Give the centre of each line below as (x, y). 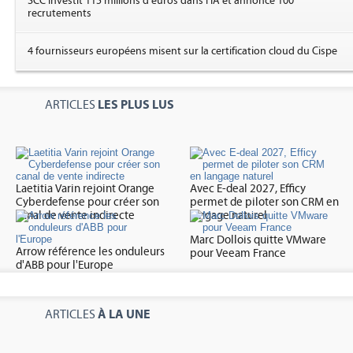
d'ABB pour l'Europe (65, 266)
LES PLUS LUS (136, 105)
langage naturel (229, 216)
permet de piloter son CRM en (265, 203)
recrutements (59, 14)
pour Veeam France (238, 254)
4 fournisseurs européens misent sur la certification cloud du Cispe (182, 52)
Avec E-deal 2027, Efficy (248, 189)
